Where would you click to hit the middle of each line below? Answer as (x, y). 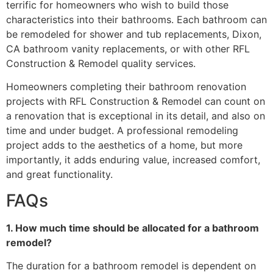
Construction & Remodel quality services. (101, 64)
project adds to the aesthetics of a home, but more (124, 145)
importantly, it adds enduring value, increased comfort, (133, 160)
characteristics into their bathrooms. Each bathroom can (136, 20)
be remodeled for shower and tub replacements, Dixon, (134, 34)
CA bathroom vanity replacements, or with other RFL (128, 49)
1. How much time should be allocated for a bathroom (133, 228)
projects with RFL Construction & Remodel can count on (136, 101)
